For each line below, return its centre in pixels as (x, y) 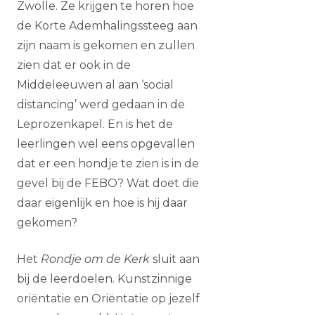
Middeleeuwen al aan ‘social (95, 85)
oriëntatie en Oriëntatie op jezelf (108, 298)
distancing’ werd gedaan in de (101, 104)
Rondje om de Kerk (95, 259)
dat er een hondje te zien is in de (108, 163)
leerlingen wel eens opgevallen (106, 144)
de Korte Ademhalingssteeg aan (107, 26)
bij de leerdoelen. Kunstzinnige (104, 279)
